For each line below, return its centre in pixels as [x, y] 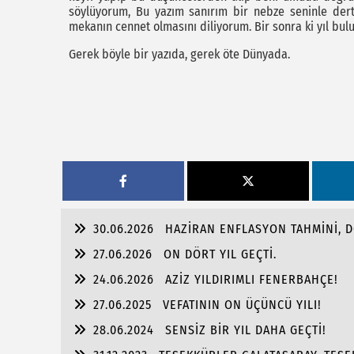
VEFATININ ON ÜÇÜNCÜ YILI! [242, 305]
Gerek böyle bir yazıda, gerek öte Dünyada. [181, 54]
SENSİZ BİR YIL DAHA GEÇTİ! [246, 330]
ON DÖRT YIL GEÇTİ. [220, 254]
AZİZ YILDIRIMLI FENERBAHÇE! [252, 279]
